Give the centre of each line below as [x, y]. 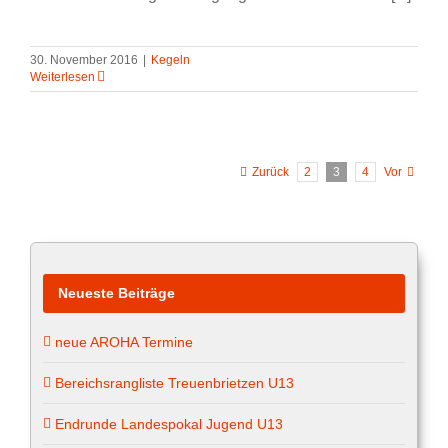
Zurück [270, 172]
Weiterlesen [62, 77]
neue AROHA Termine [124, 341]
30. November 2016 [84, 60]
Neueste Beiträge [116, 292]
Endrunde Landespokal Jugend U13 [169, 423]
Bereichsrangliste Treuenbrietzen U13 [174, 382]
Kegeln [170, 60]
